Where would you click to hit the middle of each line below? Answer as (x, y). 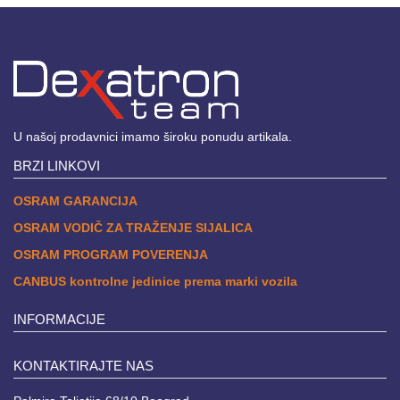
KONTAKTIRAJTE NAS (83, 365)
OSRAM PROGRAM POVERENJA (111, 254)
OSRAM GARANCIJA (75, 200)
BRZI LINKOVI (57, 165)
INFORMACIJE (59, 319)
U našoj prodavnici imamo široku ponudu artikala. (153, 136)
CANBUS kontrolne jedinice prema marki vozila (155, 281)
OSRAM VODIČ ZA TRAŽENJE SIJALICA (133, 227)
